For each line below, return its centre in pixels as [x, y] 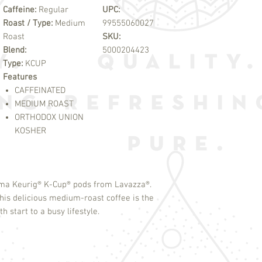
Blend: [15, 51]
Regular [54, 10]
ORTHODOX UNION [49, 118]
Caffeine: [21, 10]
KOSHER [30, 131]
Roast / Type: [29, 24]
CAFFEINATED [40, 91]
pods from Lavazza [108, 185]
